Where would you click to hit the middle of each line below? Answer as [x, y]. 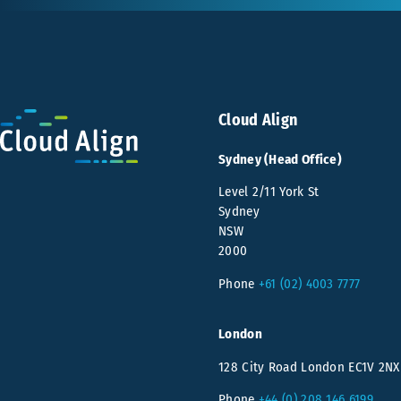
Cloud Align [258, 120]
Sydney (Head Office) [280, 160]
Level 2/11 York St [269, 192]
